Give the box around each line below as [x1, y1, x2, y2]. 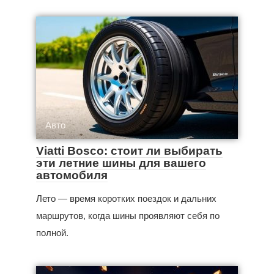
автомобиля [36, 168, 108, 182]
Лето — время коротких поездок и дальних [36, 193, 217, 204]
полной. [36, 227, 68, 238]
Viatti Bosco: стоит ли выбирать [36, 144, 223, 157]
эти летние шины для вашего [36, 156, 206, 169]
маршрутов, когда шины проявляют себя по [36, 210, 220, 221]
